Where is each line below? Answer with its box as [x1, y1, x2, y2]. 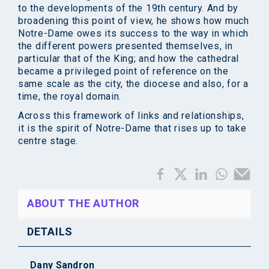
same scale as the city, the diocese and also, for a [18, 78, 249, 90]
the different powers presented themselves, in [18, 40, 233, 52]
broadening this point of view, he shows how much [18, 15, 249, 27]
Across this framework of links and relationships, [18, 110, 244, 122]
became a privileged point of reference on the [18, 65, 229, 77]
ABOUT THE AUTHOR [27, 197, 140, 210]
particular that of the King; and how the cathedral [18, 53, 240, 65]
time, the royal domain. [18, 91, 122, 103]
